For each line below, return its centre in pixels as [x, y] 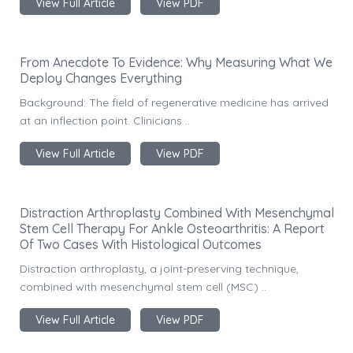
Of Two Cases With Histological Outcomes [141, 245]
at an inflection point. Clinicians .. [105, 121]
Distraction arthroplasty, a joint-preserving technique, [159, 269]
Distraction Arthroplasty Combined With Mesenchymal [177, 213]
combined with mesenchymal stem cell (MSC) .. [143, 287]
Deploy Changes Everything [101, 78]
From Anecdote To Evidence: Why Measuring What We [176, 63]
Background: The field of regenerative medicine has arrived [174, 103]
